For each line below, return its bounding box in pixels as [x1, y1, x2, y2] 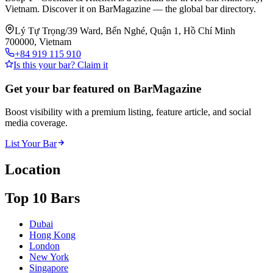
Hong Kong [29, 230, 76, 241]
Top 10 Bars [5, 190, 80, 207]
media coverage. [5, 118, 68, 129]
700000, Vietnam [5, 36, 71, 47]
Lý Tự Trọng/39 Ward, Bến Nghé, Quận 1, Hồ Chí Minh [15, 25, 235, 36]
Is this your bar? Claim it [13, 59, 108, 70]
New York [29, 252, 69, 263]
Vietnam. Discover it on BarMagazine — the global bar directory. [5, 3, 256, 14]
